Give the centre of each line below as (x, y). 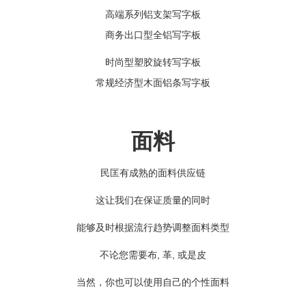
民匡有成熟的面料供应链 (153, 172)
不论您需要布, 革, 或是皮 (153, 254)
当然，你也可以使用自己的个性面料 (153, 282)
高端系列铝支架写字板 (153, 14)
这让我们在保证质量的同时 (153, 200)
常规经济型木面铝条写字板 (153, 82)
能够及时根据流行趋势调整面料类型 (153, 227)
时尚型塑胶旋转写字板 (153, 62)
